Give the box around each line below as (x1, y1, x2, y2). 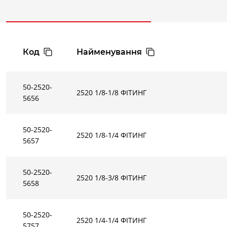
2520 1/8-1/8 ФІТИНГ (77, 87, 147, 97)
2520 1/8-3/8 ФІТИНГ (77, 172, 147, 182)
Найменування (77, 47, 142, 57)
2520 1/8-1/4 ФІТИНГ (77, 130, 147, 140)
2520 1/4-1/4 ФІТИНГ (77, 215, 147, 225)
